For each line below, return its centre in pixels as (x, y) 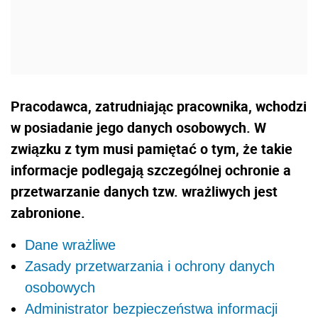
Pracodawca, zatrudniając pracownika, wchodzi (159, 106)
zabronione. (48, 213)
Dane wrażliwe (70, 245)
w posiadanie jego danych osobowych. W (138, 128)
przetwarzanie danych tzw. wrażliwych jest (144, 192)
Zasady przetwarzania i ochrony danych (150, 267)
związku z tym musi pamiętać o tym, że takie (152, 149)
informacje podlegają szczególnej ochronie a (151, 170)
